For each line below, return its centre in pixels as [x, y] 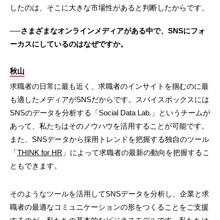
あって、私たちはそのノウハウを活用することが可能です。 [109, 126]
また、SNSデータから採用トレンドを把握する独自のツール [110, 139]
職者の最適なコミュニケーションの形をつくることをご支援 [109, 207]
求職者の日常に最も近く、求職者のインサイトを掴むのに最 [109, 86]
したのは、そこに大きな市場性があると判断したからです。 [109, 8]
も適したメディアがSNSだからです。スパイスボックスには [110, 100]
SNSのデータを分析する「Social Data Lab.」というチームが [110, 113]
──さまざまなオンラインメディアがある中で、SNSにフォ [108, 31]
